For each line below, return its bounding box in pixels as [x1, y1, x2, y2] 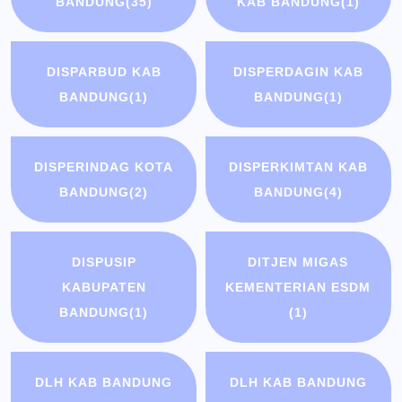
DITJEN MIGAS [248, 255, 349, 270]
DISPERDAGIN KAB [232, 65, 363, 80]
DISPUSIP [71, 255, 136, 270]
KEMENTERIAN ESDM [225, 280, 371, 295]
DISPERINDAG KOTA [34, 160, 174, 175]
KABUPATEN [61, 280, 146, 295]
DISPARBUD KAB [46, 65, 162, 80]
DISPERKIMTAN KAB [228, 160, 368, 175]
